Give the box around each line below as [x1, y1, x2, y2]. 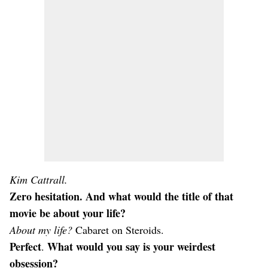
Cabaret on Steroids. [72, 223, 164, 237]
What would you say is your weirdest [47, 239, 215, 254]
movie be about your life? [10, 205, 126, 221]
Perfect [10, 239, 41, 254]
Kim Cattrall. [10, 172, 68, 187]
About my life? [10, 223, 72, 237]
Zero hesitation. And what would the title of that [10, 188, 233, 204]
